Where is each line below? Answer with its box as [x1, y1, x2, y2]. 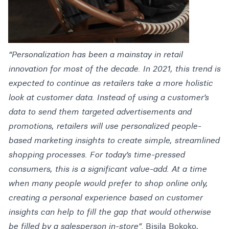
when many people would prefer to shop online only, [8, 177, 208, 188]
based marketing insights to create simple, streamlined [8, 134, 219, 145]
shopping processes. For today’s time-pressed [8, 149, 185, 159]
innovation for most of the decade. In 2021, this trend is [8, 63, 220, 74]
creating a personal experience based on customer [8, 192, 202, 202]
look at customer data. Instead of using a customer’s [8, 91, 209, 102]
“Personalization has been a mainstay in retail [8, 49, 182, 59]
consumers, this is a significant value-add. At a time [8, 163, 207, 174]
